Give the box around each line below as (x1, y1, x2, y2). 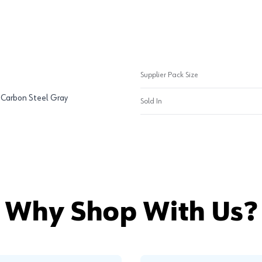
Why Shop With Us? (4, 199, 258, 227)
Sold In (140, 97, 162, 105)
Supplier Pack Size (140, 71, 198, 79)
